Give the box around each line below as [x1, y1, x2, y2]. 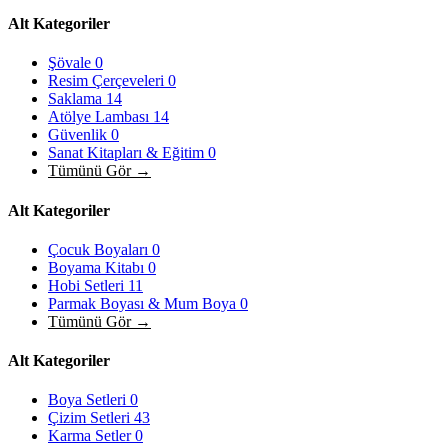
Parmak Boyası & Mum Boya [48, 294, 240, 312]
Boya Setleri [48, 391, 130, 409]
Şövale [48, 54, 95, 72]
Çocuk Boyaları [48, 240, 152, 258]
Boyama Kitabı [48, 258, 148, 276]
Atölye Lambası [48, 108, 153, 126]
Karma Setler [48, 427, 135, 445]
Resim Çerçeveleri [48, 72, 168, 90]
